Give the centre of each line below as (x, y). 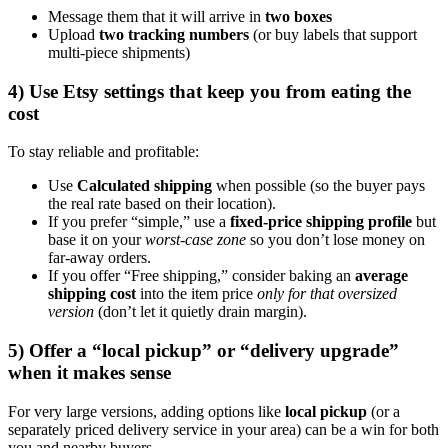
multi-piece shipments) (119, 52)
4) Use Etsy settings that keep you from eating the (209, 91)
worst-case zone (195, 240)
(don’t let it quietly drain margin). (200, 312)
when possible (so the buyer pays (318, 186)
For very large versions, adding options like (146, 411)
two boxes (298, 16)
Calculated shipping (144, 186)
